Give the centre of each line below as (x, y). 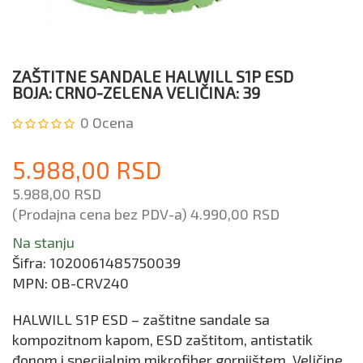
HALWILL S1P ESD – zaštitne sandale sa (141, 320)
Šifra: (31, 263)
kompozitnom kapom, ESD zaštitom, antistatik (162, 340)
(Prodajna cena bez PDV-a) (101, 214)
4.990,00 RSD (235, 214)
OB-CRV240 (90, 283)
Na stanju (43, 243)
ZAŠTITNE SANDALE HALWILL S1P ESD (153, 77)
